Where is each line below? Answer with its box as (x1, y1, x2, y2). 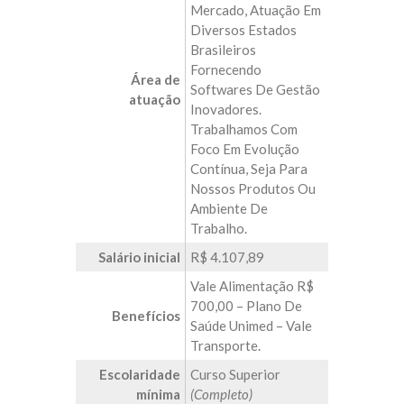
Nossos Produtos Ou (190, 180, 316, 197)
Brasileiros (190, 41, 256, 58)
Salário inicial (98, 249, 180, 265)
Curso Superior (190, 366, 280, 382)
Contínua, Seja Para (190, 161, 308, 177)
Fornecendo (190, 61, 262, 78)
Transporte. (190, 337, 261, 353)
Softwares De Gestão (190, 81, 320, 97)
